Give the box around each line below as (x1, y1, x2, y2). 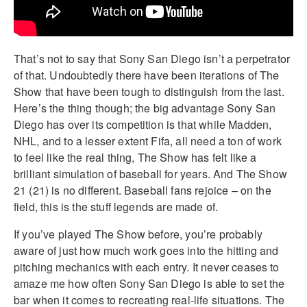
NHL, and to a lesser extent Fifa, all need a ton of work (14, 133, 282, 149)
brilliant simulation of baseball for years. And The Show (14, 166, 287, 182)
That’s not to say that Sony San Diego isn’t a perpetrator (14, 51, 291, 67)
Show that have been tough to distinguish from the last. (14, 84, 284, 100)
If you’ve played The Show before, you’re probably (14, 226, 262, 243)
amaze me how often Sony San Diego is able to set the (14, 275, 285, 292)
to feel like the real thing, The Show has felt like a (14, 149, 257, 166)
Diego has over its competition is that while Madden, (14, 116, 272, 133)
